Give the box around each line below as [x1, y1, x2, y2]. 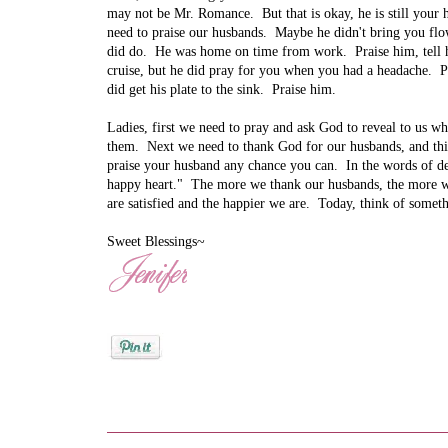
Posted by [107, 368, 172, 384]
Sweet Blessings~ [107, 233, 205, 249]
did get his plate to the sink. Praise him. [107, 81, 340, 97]
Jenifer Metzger [172, 368, 269, 384]
